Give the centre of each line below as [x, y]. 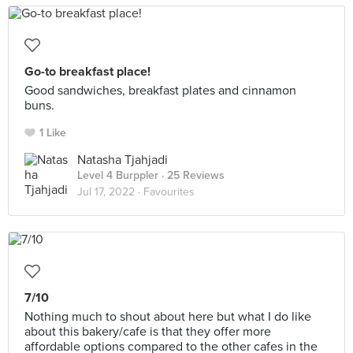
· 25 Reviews [191, 175]
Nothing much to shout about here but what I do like [168, 317]
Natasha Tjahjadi [123, 160]
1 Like [53, 133]
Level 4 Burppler [118, 175]
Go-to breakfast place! [87, 72]
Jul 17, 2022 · [110, 192]
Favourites [169, 192]
